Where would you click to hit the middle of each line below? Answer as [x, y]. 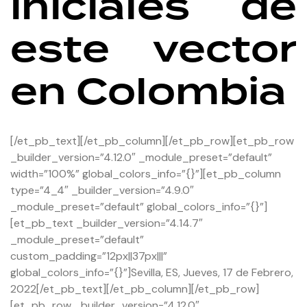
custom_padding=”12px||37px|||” [89, 256]
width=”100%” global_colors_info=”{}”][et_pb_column [146, 173]
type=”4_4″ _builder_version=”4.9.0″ [102, 190]
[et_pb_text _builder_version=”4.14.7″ [107, 223]
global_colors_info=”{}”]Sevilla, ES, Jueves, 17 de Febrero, [152, 272]
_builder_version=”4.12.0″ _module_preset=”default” [141, 157]
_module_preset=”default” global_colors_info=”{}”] [139, 206]
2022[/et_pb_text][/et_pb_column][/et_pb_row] [135, 288]
